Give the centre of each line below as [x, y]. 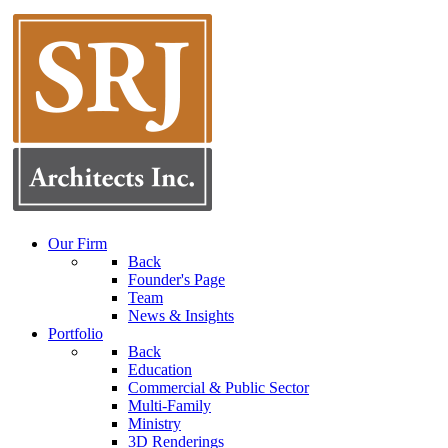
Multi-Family [169, 405]
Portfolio [75, 333]
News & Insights [181, 315]
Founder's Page [176, 279]
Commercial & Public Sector [218, 387]
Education [160, 369]
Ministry [154, 423]
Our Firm [77, 243]
